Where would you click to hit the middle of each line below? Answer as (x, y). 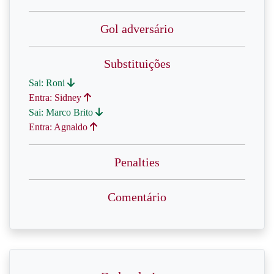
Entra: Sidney (56, 98)
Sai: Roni (48, 83)
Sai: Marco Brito (62, 112)
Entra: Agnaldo (59, 127)
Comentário (137, 197)
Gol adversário (137, 29)
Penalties (137, 162)
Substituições (137, 64)
